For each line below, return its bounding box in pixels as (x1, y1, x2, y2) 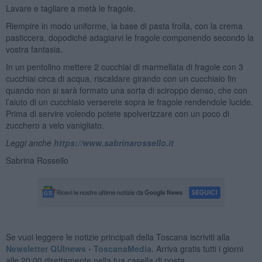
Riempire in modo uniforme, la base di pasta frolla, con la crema (5, 19, 243, 32)
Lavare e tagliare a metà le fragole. (5, 2, 136, 14)
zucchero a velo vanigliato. (5, 119, 104, 131)
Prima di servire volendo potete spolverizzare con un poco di (5, 107, 229, 119)
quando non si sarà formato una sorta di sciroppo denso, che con (5, 84, 247, 96)
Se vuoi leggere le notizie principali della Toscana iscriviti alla (5, 230, 230, 243)
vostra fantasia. (5, 43, 63, 55)
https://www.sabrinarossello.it (53, 136, 174, 149)
